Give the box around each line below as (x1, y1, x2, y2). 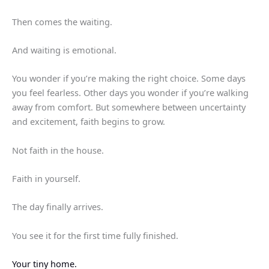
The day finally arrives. (12, 201, 103, 213)
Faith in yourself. (12, 172, 80, 185)
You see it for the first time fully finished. (12, 229, 178, 241)
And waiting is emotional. (12, 44, 116, 56)
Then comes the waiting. (12, 15, 112, 28)
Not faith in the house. (12, 144, 104, 156)
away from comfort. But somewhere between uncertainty (12, 101, 246, 113)
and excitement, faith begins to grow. (12, 115, 165, 128)
